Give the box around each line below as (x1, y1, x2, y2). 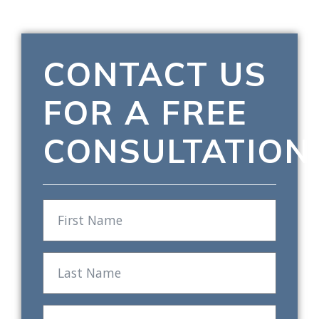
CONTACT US (43, 53, 267, 94)
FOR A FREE (43, 91, 247, 132)
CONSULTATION (43, 130, 310, 171)
